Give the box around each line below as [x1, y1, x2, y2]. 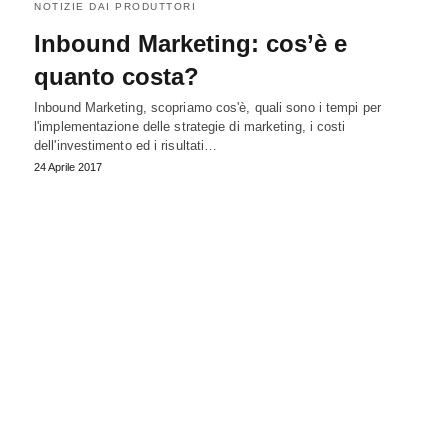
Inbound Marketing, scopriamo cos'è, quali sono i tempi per [34, 99, 381, 115]
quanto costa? [34, 62, 199, 90]
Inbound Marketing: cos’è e [34, 29, 347, 57]
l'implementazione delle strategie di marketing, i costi [34, 118, 346, 134]
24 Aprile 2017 [34, 160, 102, 173]
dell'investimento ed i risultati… [34, 137, 218, 153]
